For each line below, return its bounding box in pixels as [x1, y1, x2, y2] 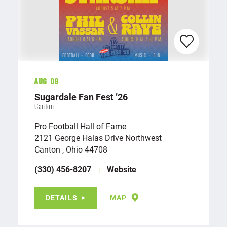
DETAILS [46, 193, 78, 203]
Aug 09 [34, 77, 59, 87]
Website [107, 164, 136, 175]
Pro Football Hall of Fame [34, 121, 126, 132]
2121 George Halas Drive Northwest [34, 132, 164, 143]
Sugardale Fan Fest [34, 91, 116, 103]
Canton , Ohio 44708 [34, 144, 107, 155]
